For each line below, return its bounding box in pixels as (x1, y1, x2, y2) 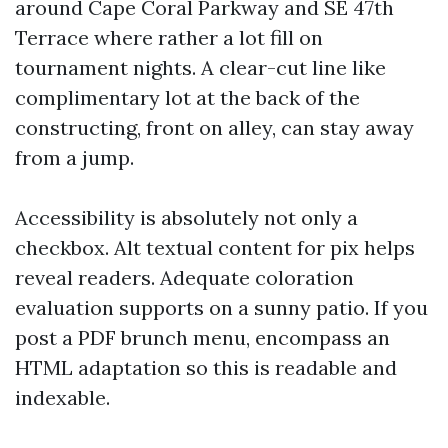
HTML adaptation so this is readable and (15, 355, 397, 380)
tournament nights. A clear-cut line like (15, 55, 386, 80)
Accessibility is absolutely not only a (15, 205, 358, 230)
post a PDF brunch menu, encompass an (15, 325, 390, 350)
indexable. (15, 385, 110, 410)
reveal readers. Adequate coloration (15, 265, 354, 290)
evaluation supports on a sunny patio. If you (15, 295, 428, 320)
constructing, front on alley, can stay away (15, 115, 414, 140)
